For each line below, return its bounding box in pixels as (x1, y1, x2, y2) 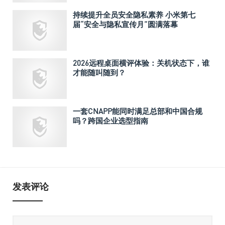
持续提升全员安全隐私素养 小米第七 (73, 10, 195, 19)
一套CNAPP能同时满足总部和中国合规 (73, 106, 202, 116)
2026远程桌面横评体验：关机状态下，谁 (73, 58, 209, 67)
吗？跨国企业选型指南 (73, 116, 148, 125)
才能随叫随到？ (73, 67, 126, 77)
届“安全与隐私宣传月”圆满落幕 (73, 19, 178, 29)
